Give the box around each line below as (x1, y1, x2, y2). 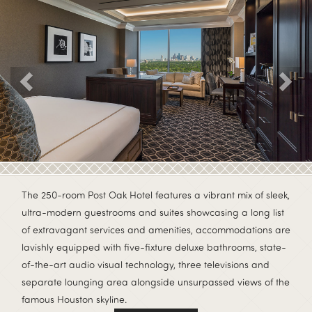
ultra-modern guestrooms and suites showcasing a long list (22, 205, 284, 218)
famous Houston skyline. (22, 292, 127, 305)
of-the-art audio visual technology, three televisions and (22, 258, 270, 270)
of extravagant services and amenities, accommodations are (22, 223, 290, 235)
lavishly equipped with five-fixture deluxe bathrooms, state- (22, 240, 286, 253)
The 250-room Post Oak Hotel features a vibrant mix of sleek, (22, 188, 290, 201)
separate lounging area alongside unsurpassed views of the (22, 275, 290, 288)
